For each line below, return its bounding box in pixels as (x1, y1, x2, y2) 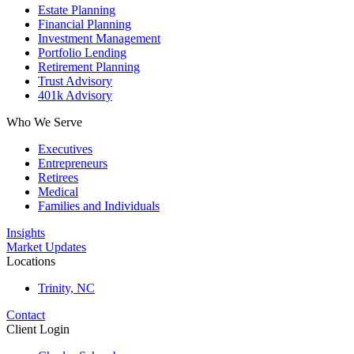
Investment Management (38, 32, 160, 45)
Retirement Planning (38, 60, 140, 73)
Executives (38, 142, 92, 156)
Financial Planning (38, 17, 131, 31)
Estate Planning (38, 3, 115, 17)
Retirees (38, 171, 78, 184)
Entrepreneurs (38, 156, 107, 170)
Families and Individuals (38, 199, 160, 213)
